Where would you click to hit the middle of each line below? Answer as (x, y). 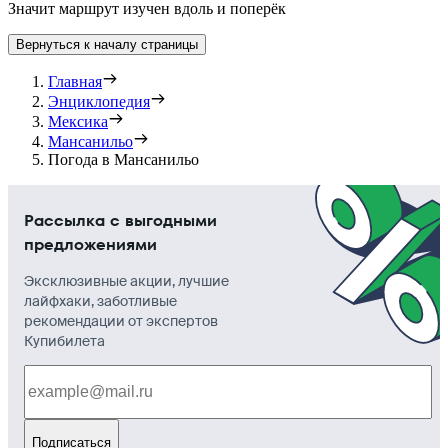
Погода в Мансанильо (123, 159)
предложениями (90, 244)
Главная (75, 81)
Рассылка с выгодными (120, 220)
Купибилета (64, 340)
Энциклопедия (99, 101)
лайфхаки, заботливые (100, 300)
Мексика (78, 121)
